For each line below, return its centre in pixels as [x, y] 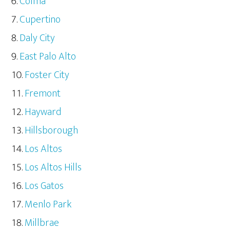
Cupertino [40, 20]
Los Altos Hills [53, 168]
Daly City [37, 38]
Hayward [43, 112]
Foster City [47, 75]
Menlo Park [48, 205]
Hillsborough [52, 131]
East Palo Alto [48, 57]
